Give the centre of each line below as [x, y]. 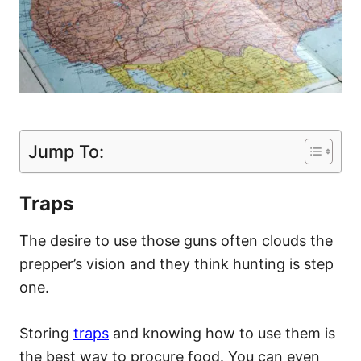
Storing [46, 333]
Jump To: [66, 151]
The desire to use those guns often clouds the [176, 240]
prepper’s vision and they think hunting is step [176, 263]
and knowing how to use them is [222, 333]
